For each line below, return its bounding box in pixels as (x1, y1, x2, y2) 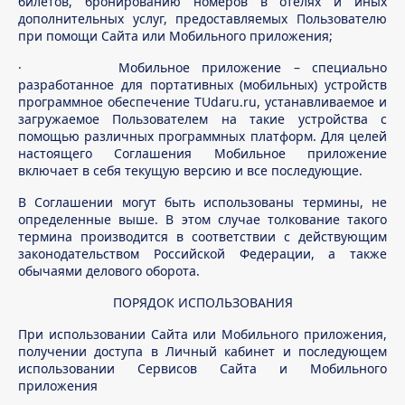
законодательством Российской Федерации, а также (18, 245, 387, 262)
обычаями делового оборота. (18, 262, 200, 279)
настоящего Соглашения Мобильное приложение (18, 145, 387, 162)
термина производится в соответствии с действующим (18, 228, 387, 245)
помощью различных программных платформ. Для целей (18, 127, 387, 145)
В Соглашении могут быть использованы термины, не (18, 193, 387, 211)
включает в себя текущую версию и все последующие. (18, 162, 363, 179)
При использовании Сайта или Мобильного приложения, (18, 325, 387, 343)
